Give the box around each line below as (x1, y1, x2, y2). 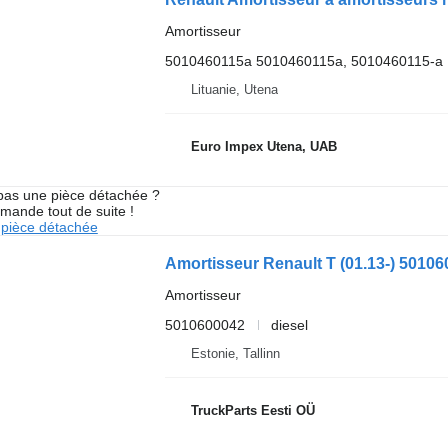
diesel (270, 316, 308, 333)
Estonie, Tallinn (190, 345, 280, 361)
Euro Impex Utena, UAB (190, 139, 337, 155)
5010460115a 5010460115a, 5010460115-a (164, 52, 443, 69)
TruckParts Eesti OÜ (190, 403, 315, 419)
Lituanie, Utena (190, 81, 278, 97)
